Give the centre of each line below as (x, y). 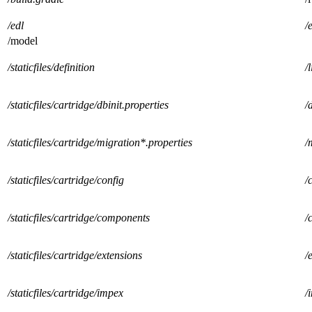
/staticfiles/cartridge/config (66, 180)
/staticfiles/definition (51, 68)
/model (23, 41)
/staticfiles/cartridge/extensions (75, 256)
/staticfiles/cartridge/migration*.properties (100, 143)
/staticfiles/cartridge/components (79, 218)
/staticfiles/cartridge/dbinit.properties (88, 105)
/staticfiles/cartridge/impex (65, 293)
